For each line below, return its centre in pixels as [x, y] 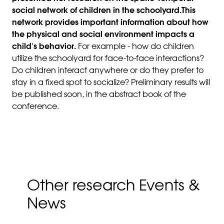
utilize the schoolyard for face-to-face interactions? [108, 59]
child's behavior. [44, 47]
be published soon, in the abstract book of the [99, 95]
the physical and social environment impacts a [103, 35]
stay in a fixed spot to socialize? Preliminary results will [111, 83]
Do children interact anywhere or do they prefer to [108, 71]
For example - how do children [135, 47]
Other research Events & [113, 187]
